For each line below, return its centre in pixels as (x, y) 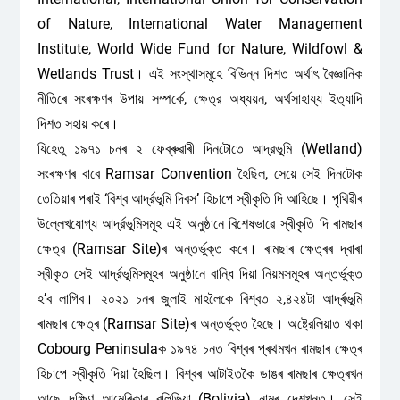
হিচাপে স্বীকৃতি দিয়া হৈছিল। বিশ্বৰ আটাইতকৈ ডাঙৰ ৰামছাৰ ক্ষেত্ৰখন (200, 374)
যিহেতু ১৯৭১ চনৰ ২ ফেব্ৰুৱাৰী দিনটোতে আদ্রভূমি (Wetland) (200, 149)
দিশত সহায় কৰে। (78, 124)
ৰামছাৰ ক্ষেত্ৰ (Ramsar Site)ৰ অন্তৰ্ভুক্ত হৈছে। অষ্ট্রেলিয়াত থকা (200, 324)
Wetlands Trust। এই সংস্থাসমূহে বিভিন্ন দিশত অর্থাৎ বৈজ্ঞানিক (200, 74)
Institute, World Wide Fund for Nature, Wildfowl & (200, 49)
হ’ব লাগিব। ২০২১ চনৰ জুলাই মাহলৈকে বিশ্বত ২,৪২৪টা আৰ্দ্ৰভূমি (200, 299)
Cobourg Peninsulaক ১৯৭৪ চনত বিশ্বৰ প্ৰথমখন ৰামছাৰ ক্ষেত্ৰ (200, 349)
